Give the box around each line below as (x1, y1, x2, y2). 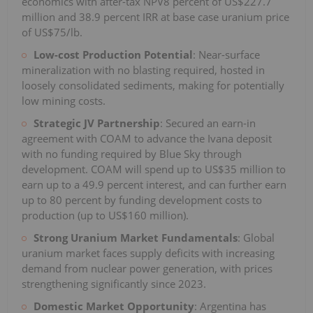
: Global (238, 230, 275, 245)
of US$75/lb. (22, 24, 82, 39)
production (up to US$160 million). (22, 208, 189, 222)
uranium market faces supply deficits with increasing (22, 245, 275, 260)
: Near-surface (193, 47, 260, 61)
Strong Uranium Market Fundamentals (34, 230, 238, 245)
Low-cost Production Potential (34, 47, 193, 61)
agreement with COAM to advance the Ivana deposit (22, 131, 272, 145)
